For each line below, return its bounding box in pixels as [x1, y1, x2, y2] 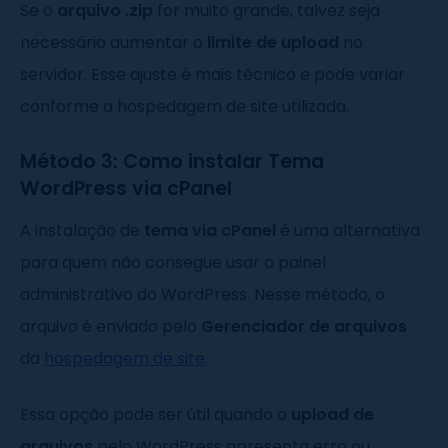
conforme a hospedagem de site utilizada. [20, 95, 349, 119]
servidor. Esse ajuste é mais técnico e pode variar [20, 63, 405, 87]
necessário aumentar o [20, 31, 207, 55]
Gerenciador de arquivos [201, 315, 407, 339]
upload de [291, 403, 374, 427]
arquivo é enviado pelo [20, 315, 201, 339]
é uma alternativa [276, 219, 420, 243]
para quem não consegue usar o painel [20, 251, 326, 275]
